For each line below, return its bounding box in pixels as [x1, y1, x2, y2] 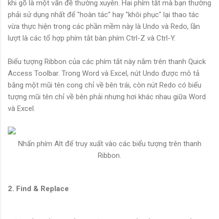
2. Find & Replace [8, 184, 69, 194]
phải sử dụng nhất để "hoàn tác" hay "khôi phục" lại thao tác [8, 10, 199, 20]
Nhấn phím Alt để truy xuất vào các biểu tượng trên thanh [18, 139, 201, 149]
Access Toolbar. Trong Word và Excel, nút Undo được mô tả [8, 69, 199, 78]
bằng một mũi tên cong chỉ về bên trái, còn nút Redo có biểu [8, 81, 201, 90]
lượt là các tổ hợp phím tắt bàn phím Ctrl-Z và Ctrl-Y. [8, 34, 175, 43]
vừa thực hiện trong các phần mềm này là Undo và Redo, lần [8, 22, 200, 31]
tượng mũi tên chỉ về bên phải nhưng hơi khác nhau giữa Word [8, 92, 206, 102]
